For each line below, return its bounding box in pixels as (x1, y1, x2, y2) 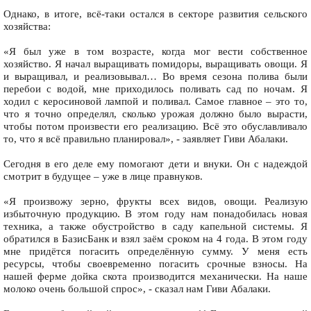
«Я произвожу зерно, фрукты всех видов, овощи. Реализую (3, 196, 308, 208)
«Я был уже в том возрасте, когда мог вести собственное (3, 46, 308, 58)
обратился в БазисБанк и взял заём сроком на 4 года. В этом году (3, 233, 308, 245)
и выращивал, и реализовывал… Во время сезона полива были (3, 71, 308, 83)
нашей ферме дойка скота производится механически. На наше (3, 271, 308, 283)
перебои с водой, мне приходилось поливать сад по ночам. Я (3, 83, 308, 95)
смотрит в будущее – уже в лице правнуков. (3, 171, 203, 183)
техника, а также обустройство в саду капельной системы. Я (3, 221, 308, 233)
